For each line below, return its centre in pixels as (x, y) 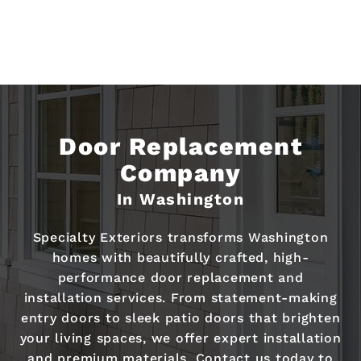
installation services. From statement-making (180, 298)
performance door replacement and (180, 278)
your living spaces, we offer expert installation (180, 338)
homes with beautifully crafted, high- (180, 258)
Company (180, 173)
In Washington (180, 199)
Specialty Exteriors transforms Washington (180, 238)
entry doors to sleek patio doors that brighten (180, 318)
